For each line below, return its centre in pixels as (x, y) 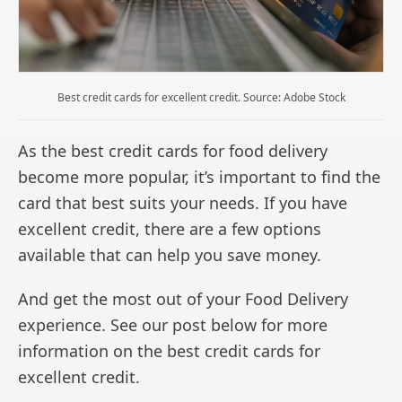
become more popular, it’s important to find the (199, 177)
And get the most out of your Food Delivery (183, 299)
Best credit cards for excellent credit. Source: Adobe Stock (201, 98)
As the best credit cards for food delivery (173, 151)
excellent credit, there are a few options (170, 229)
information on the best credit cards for (169, 351)
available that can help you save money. (170, 255)
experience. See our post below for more (173, 325)
